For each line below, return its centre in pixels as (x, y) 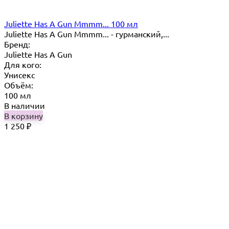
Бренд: (17, 44)
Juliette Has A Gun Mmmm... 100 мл (71, 23)
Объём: (19, 85)
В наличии (25, 105)
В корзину (24, 115)
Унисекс (19, 74)
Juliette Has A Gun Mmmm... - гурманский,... (87, 33)
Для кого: (23, 64)
